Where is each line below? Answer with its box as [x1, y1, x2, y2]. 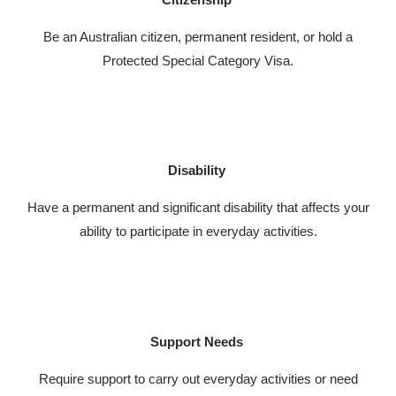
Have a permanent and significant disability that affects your [27, 200, 369, 215]
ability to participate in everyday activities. [79, 224, 317, 239]
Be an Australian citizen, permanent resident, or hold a [43, 28, 353, 44]
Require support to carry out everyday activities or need [38, 370, 358, 386]
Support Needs [149, 333, 247, 349]
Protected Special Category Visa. [103, 52, 293, 68]
